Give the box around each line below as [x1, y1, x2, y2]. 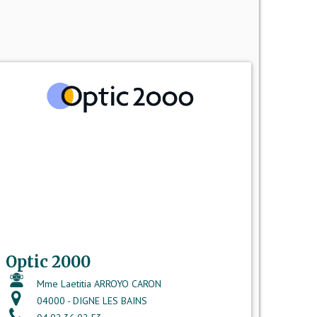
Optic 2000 [5, 251, 91, 272]
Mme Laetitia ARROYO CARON [33, 277, 161, 290]
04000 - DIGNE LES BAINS [33, 294, 147, 307]
